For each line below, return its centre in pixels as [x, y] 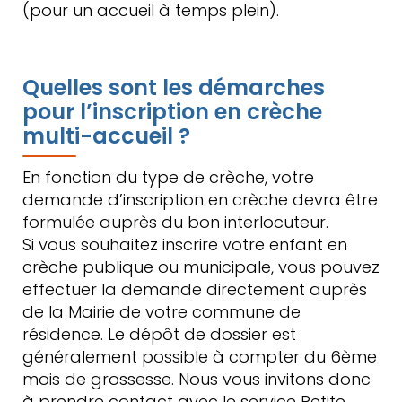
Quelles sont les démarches [174, 87]
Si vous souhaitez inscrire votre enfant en [185, 245]
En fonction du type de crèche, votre [168, 177]
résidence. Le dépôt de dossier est [159, 334]
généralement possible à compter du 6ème [200, 357]
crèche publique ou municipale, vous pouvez [201, 267]
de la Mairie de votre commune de [162, 312]
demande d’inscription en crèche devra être [200, 200]
